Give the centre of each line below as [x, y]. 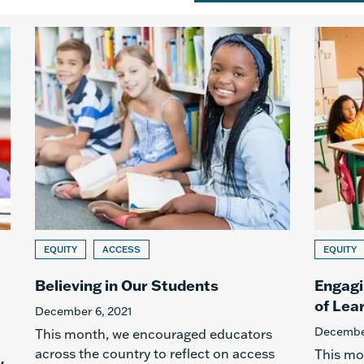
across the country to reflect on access [154, 353]
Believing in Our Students [126, 285]
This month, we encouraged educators [153, 334]
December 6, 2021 [83, 311]
